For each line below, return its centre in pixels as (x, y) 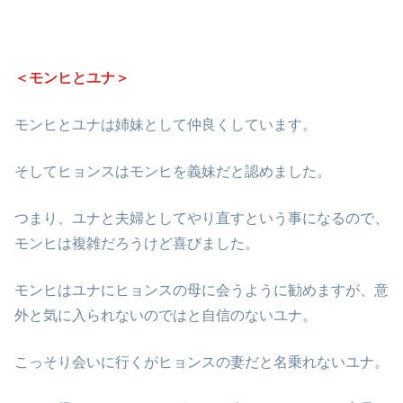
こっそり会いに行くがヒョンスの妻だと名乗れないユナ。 (201, 363)
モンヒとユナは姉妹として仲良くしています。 (166, 125)
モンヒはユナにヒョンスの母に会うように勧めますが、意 (201, 291)
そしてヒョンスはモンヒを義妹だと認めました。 (173, 172)
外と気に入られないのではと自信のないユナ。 (166, 316)
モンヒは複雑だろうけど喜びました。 (137, 244)
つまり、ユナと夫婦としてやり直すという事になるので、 (201, 219)
